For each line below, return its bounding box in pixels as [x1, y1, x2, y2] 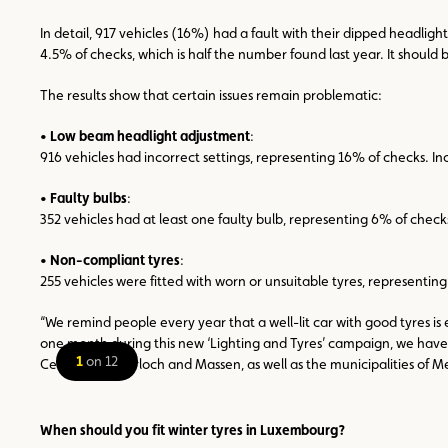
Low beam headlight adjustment [50, 127, 250, 144]
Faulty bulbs [50, 189, 127, 206]
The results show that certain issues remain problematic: [40, 86, 382, 103]
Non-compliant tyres [50, 251, 180, 268]
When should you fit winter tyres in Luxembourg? [40, 421, 345, 438]
